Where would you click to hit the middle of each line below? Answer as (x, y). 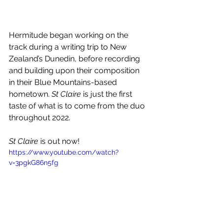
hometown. (30, 94)
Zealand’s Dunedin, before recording (75, 59)
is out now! (59, 141)
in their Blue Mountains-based (64, 82)
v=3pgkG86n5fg (34, 163)
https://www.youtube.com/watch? (64, 152)
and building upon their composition (75, 71)
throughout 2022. (40, 118)
